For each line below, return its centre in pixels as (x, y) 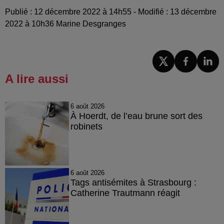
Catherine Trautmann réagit (125, 193)
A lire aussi (37, 78)
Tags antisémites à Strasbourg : (133, 182)
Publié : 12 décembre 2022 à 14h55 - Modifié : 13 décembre (111, 12)
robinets (86, 126)
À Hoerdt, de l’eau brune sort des (136, 116)
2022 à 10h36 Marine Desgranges (65, 24)
